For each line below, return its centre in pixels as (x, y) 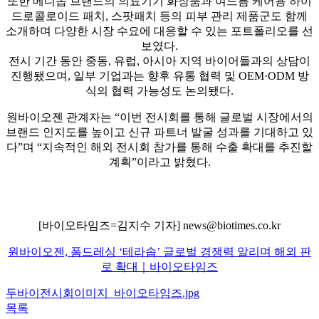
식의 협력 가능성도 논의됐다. (159, 90)
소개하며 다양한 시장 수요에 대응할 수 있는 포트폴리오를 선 (159, 31)
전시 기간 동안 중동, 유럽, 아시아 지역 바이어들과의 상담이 (159, 61)
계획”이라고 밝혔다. (159, 162)
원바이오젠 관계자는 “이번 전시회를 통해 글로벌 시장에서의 (159, 117)
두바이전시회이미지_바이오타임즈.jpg (103, 293)
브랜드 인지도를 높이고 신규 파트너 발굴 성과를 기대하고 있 (159, 132)
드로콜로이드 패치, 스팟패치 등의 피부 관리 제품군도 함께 (159, 16)
